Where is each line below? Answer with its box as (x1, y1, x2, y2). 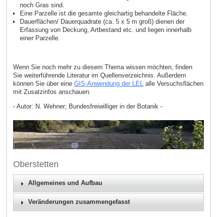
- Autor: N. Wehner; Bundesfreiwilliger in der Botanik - (13, 102, 162, 110)
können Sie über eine (13, 79, 74, 87)
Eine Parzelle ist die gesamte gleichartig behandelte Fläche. (19, 10, 188, 17)
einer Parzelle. (19, 34, 60, 42)
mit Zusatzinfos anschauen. (13, 88, 91, 95)
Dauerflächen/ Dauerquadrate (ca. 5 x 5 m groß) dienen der (19, 18, 185, 26)
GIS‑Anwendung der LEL (74, 79, 143, 87)
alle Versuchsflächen (143, 79, 203, 87)
